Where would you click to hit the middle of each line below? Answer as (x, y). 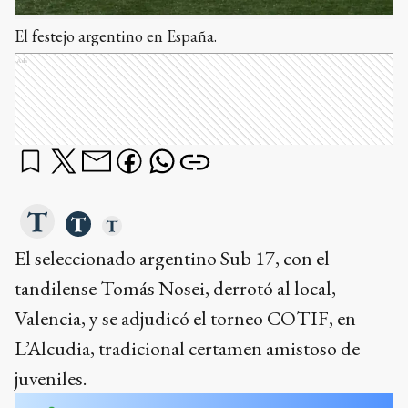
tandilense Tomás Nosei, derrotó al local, (175, 288)
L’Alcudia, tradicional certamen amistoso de (187, 348)
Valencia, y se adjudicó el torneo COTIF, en (185, 318)
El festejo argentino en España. (116, 36)
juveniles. (51, 378)
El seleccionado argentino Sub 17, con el (172, 258)
